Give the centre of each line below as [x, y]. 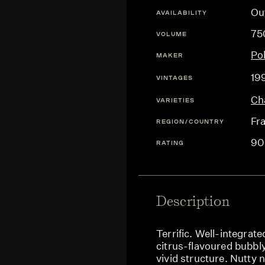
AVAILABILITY [182, 12]
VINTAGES [174, 77]
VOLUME [172, 33]
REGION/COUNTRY [190, 121]
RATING [170, 142]
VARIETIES [175, 100]
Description [193, 201]
